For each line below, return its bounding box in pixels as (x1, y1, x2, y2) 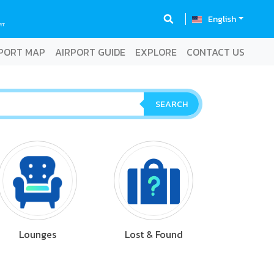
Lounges (18, 227, 56, 242)
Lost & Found (124, 227, 183, 242)
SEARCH (155, 98, 188, 111)
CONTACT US (187, 44, 245, 59)
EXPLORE (135, 44, 177, 59)
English (208, 12, 237, 26)
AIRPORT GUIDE (55, 44, 125, 59)
